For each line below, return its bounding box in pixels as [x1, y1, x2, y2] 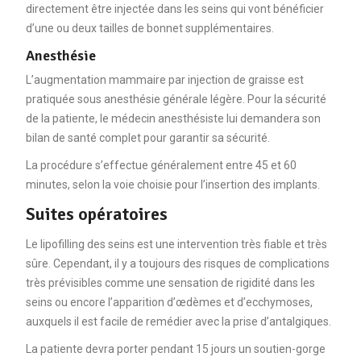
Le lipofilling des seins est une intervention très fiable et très [25, 237, 327, 251]
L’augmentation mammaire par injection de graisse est [25, 73, 304, 86]
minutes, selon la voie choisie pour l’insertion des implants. [25, 177, 320, 191]
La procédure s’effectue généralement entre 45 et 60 [25, 158, 297, 172]
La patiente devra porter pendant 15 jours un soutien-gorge [25, 342, 326, 355]
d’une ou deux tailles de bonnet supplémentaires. [25, 21, 274, 35]
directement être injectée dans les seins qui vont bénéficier [25, 2, 324, 15]
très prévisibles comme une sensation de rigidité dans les [25, 276, 315, 289]
